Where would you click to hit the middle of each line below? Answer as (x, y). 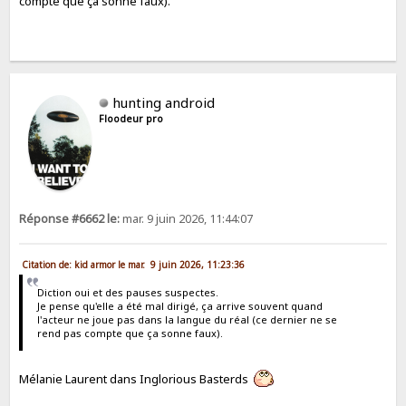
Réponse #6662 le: (70, 219)
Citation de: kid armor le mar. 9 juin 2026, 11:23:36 (134, 265)
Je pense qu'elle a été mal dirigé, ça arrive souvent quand (179, 305)
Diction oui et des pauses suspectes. (127, 292)
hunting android (164, 103)
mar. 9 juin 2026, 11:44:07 (187, 219)
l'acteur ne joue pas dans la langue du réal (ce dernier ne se (187, 319)
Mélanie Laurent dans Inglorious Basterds (137, 379)
